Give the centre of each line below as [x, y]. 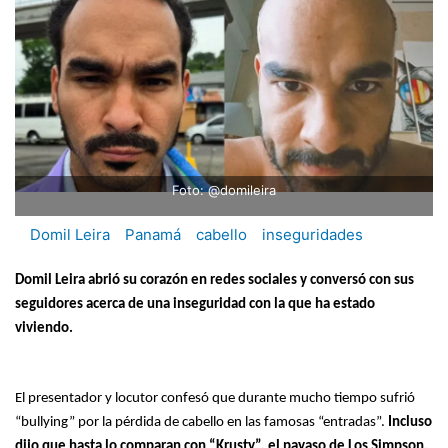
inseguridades [312, 235]
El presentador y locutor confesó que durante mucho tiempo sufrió [215, 398]
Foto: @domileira [224, 190]
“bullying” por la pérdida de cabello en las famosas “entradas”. [201, 422]
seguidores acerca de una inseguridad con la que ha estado [195, 304]
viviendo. [44, 328]
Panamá [153, 235]
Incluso [410, 422]
